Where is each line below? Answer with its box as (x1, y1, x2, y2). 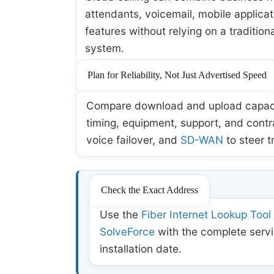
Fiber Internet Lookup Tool (141, 208, 271, 221)
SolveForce (99, 225, 155, 239)
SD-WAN (180, 133, 223, 147)
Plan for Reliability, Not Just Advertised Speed (87, 70, 267, 81)
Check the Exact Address (100, 185, 198, 196)
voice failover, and (86, 133, 180, 147)
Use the (99, 208, 141, 221)
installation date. (99, 242, 182, 256)
